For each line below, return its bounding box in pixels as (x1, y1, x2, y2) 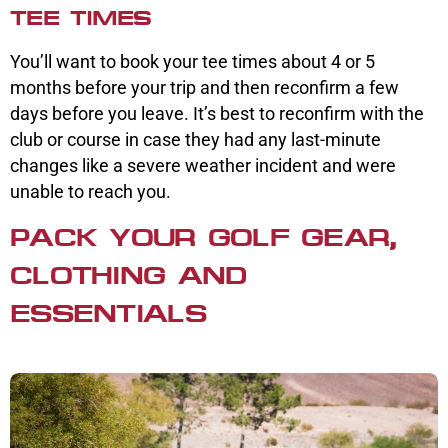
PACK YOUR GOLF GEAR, (10, 224, 397, 252)
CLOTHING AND (10, 262, 247, 290)
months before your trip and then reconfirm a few (10, 77, 399, 99)
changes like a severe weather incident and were (10, 155, 396, 177)
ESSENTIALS (10, 300, 206, 328)
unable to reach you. (10, 181, 175, 203)
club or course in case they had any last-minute (10, 129, 381, 151)
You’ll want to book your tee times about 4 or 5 (10, 51, 375, 73)
